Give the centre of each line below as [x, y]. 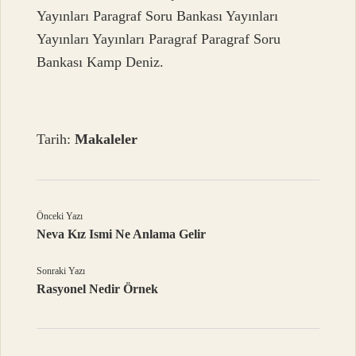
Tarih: [56, 139]
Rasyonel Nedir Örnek [98, 288]
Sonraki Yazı [61, 271]
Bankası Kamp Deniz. [101, 62]
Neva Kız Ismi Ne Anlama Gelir [122, 234]
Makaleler [106, 139]
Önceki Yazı [60, 216]
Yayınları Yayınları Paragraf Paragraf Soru [159, 39]
